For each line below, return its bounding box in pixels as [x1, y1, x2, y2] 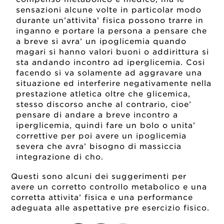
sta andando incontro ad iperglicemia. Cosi [16, 57, 205, 67]
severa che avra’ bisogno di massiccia [16, 141, 182, 151]
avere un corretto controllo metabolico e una [11, 182, 207, 192]
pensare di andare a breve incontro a [16, 110, 178, 119]
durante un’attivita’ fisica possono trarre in [16, 15, 204, 25]
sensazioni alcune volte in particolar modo [16, 5, 202, 14]
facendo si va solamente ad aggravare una [16, 68, 202, 77]
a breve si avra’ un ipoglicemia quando [16, 36, 187, 46]
